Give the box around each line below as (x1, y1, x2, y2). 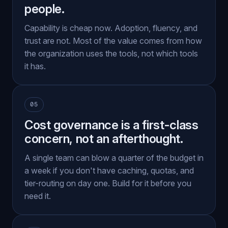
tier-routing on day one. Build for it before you (24, 178, 191, 188)
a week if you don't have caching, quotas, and (24, 165, 194, 176)
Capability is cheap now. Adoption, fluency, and (24, 23, 197, 33)
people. (24, 2, 65, 16)
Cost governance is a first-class (24, 118, 198, 132)
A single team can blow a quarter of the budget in (24, 153, 204, 163)
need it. (24, 191, 51, 201)
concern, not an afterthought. (24, 131, 183, 146)
